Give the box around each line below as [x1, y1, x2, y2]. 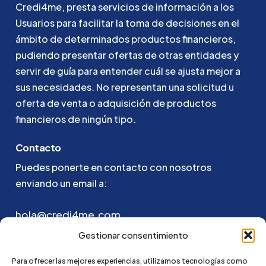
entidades [184, 49, 232, 61]
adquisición [97, 97, 151, 109]
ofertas [107, 49, 142, 61]
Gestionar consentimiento [78, 229, 188, 240]
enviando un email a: [15, 177, 107, 189]
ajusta [177, 65, 205, 77]
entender [99, 65, 142, 77]
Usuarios [15, 17, 55, 29]
